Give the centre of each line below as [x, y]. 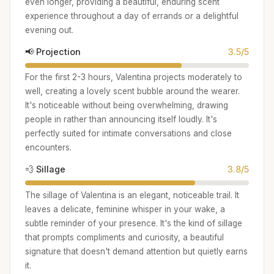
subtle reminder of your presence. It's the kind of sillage [134, 223]
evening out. [49, 30]
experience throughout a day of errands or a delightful [132, 16]
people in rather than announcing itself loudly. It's [121, 120]
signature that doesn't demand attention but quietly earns [136, 251]
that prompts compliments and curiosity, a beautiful [124, 237]
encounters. [48, 148]
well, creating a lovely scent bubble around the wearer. [132, 91]
